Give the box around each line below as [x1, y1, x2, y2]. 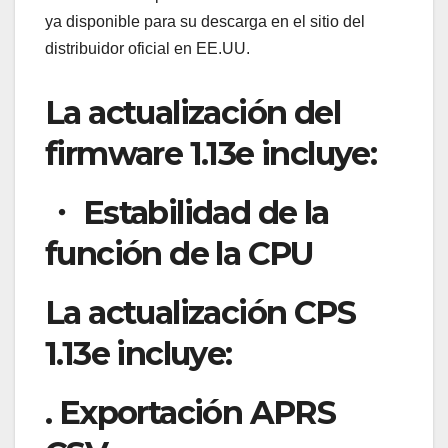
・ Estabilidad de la [45, 193, 329, 233]
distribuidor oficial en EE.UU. [45, 40, 250, 58]
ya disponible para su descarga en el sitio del [45, 13, 365, 31]
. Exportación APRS [45, 392, 336, 432]
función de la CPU [45, 234, 314, 274]
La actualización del [45, 93, 340, 133]
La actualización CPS [45, 293, 355, 333]
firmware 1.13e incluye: [45, 134, 377, 174]
